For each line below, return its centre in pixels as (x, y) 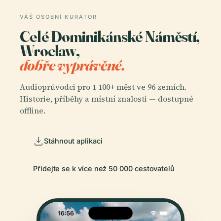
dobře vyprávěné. (73, 65)
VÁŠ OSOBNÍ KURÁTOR (58, 17)
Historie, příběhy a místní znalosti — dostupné (107, 98)
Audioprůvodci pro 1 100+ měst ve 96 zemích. (103, 87)
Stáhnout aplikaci (73, 141)
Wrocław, (50, 51)
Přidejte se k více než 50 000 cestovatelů (104, 168)
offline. (33, 110)
